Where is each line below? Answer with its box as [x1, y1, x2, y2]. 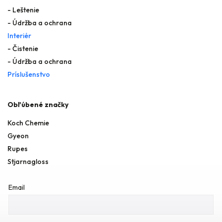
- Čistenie [7, 44, 38, 54]
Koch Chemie [7, 118, 49, 127]
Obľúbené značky [7, 100, 68, 109]
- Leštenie [7, 5, 39, 15]
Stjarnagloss [7, 157, 49, 166]
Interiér [7, 31, 31, 41]
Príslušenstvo [7, 70, 50, 79]
